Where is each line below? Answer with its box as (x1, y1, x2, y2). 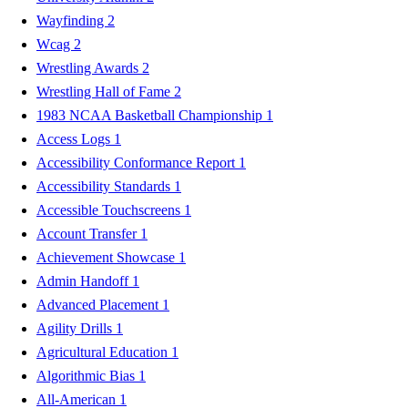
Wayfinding (36, 12, 107, 28)
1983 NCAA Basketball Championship (36, 107, 266, 123)
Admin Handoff (36, 272, 132, 289)
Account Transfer (36, 225, 140, 241)
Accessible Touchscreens (36, 201, 184, 218)
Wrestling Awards (36, 59, 142, 76)
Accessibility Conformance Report (36, 154, 239, 170)
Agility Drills (36, 320, 116, 336)
